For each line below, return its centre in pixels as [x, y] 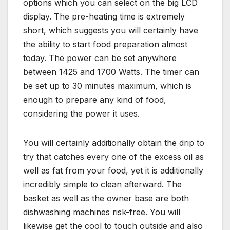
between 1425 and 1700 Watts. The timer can [111, 72]
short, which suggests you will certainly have [111, 30]
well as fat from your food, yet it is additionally [113, 170]
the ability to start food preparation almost [105, 44]
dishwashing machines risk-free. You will [102, 212]
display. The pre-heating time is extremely [104, 16]
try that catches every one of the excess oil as [113, 156]
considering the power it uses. [81, 113]
